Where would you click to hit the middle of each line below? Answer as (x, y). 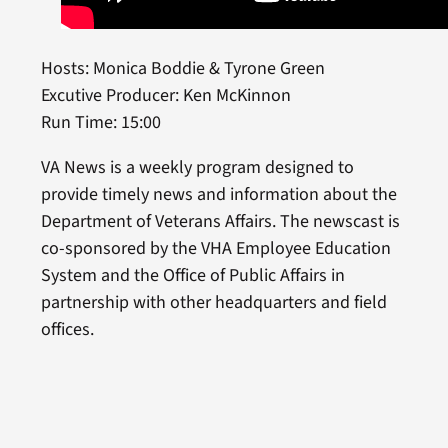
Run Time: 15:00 (100, 123)
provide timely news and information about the (218, 195)
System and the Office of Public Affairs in (192, 276)
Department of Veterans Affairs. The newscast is (220, 222)
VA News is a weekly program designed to (197, 168)
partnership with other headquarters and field (213, 303)
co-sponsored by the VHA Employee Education (215, 249)
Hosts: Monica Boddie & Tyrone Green (182, 69)
